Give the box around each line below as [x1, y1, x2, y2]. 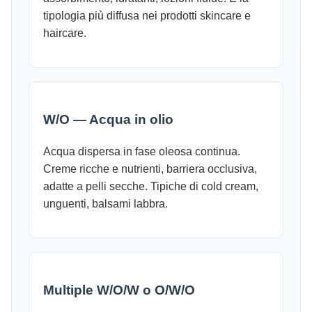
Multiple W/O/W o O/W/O [43, 282, 195, 297]
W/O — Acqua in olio [43, 112, 173, 127]
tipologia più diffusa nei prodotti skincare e [43, 10, 251, 22]
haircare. [43, 27, 86, 40]
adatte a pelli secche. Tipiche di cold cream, [43, 180, 258, 192]
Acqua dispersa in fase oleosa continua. [43, 145, 240, 157]
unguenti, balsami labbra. [43, 197, 168, 210]
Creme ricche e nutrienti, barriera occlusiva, [43, 162, 257, 175]
